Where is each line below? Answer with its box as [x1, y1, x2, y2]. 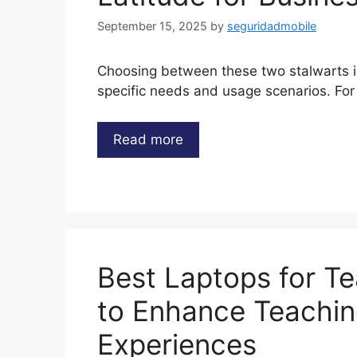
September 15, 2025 [97, 19, 207, 33]
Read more [113, 131, 183, 147]
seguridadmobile [227, 19, 316, 33]
